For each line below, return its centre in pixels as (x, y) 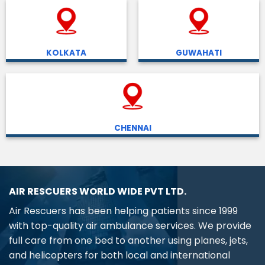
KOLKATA (66, 53)
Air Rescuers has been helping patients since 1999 (123, 211)
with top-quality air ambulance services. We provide (130, 226)
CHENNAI (132, 128)
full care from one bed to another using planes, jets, (128, 241)
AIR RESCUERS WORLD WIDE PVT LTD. (98, 192)
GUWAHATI (199, 53)
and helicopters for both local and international (119, 256)
